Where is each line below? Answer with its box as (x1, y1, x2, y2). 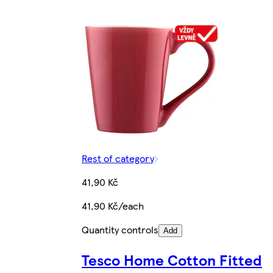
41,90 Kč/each (82, 199, 144, 213)
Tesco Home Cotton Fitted (82, 249, 262, 271)
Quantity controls (82, 222, 158, 237)
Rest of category (82, 151, 154, 166)
